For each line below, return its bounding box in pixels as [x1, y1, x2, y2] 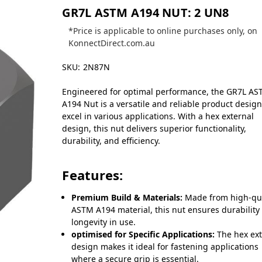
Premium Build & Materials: [71, 191, 183, 203]
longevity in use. [71, 216, 136, 227]
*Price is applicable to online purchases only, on [68, 25, 257, 36]
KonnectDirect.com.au [68, 37, 155, 49]
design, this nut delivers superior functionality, [62, 122, 247, 134]
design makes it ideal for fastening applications [71, 240, 259, 252]
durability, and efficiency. [62, 135, 161, 146]
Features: [62, 166, 123, 184]
